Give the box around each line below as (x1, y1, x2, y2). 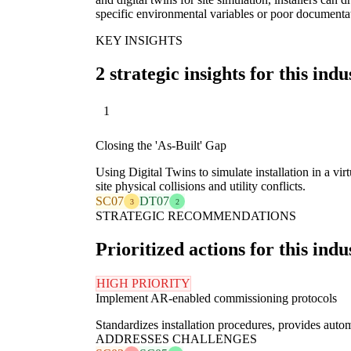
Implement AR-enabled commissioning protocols (96, 291, 337, 305)
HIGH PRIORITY (96, 276, 190, 290)
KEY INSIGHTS (96, 33, 183, 47)
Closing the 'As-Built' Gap (96, 139, 226, 153)
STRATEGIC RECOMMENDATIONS (96, 209, 296, 223)
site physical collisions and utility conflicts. (96, 179, 306, 194)
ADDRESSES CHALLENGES (96, 331, 257, 346)
